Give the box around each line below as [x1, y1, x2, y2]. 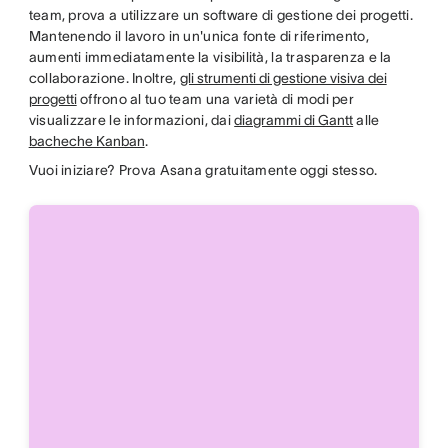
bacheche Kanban [28, 132, 145, 149]
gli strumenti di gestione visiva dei [179, 69, 387, 86]
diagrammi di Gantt [234, 111, 354, 128]
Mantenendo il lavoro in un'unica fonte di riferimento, [28, 27, 369, 44]
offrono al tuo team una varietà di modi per [76, 90, 354, 107]
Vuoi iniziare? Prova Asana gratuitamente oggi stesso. [28, 161, 378, 178]
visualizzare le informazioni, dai [28, 111, 235, 128]
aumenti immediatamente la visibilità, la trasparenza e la [28, 48, 392, 65]
